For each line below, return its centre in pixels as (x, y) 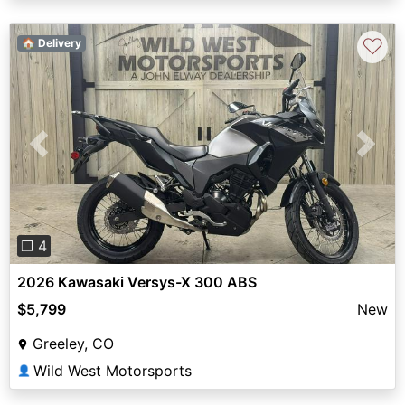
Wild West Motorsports (113, 371)
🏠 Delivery (51, 42)
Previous (68, 154)
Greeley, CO (73, 344)
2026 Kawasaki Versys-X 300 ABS (137, 283)
